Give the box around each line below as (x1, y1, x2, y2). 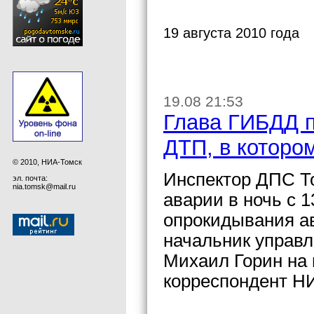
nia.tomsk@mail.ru (13, 182, 76, 191)
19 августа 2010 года (163, 25, 299, 41)
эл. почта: (13, 173, 48, 182)
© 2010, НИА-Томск (13, 157, 82, 166)
